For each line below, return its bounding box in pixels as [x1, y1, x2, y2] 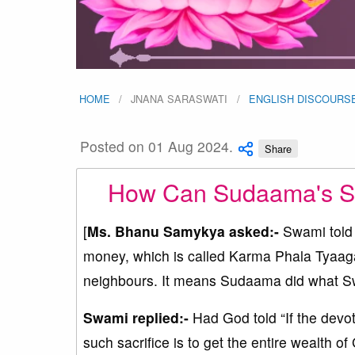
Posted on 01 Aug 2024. [76, 136, 237, 157]
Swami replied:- [83, 307, 189, 327]
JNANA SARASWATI [131, 91, 228, 106]
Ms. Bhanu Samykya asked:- [87, 220, 279, 241]
